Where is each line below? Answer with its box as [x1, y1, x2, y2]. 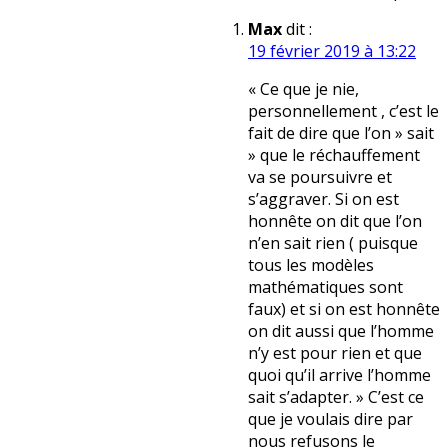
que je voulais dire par [248, 408, 413, 431]
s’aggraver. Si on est [248, 188, 399, 211]
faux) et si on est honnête [248, 298, 440, 321]
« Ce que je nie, [248, 78, 359, 101]
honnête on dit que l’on [248, 210, 422, 233]
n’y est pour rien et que [248, 342, 422, 365]
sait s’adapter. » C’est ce [248, 386, 424, 409]
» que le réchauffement [248, 144, 420, 167]
